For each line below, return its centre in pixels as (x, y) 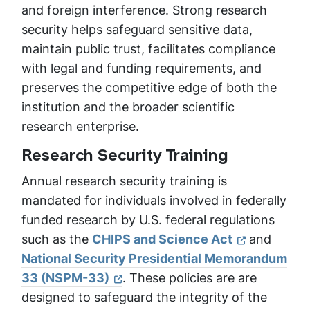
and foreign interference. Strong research (144, 10)
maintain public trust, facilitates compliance (148, 49)
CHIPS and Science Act (162, 239)
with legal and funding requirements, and (142, 68)
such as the (57, 239)
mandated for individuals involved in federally (154, 200)
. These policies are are (190, 278)
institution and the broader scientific (128, 107)
